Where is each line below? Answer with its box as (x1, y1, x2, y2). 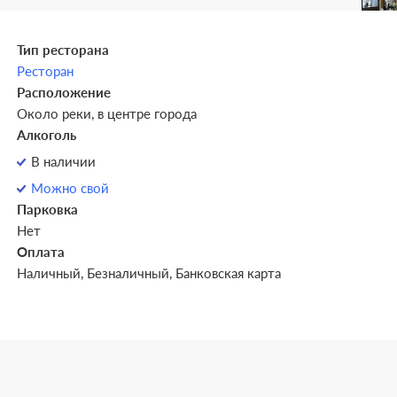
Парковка (16, 201, 78, 217)
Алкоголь (16, 127, 76, 143)
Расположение (16, 84, 111, 100)
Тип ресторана (16, 42, 109, 58)
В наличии (30, 153, 96, 169)
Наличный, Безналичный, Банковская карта (16, 265, 281, 281)
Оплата (16, 244, 65, 260)
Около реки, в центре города (16, 105, 197, 121)
